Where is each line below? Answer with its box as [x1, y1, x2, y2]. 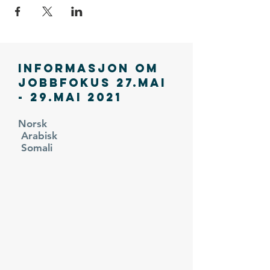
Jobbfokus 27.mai [18, 75, 166, 90]
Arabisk [18, 130, 163, 142]
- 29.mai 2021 [18, 90, 122, 104]
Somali [18, 142, 52, 154]
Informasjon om [18, 61, 159, 75]
